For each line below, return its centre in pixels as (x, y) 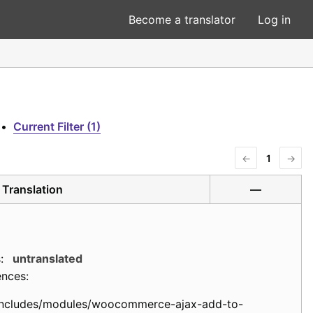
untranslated (47, 258)
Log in (274, 20)
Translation (32, 189)
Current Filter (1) (57, 126)
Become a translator (182, 20)
